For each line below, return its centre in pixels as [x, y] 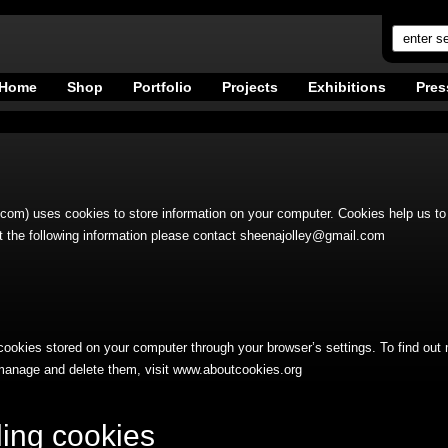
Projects [249, 87]
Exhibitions [346, 87]
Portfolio [162, 87]
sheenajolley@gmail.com [312, 235]
